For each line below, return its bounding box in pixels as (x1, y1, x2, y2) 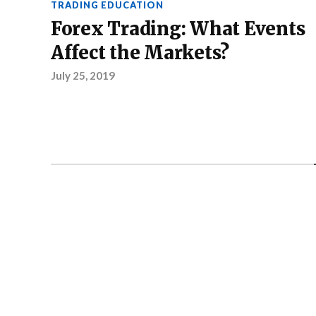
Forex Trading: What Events (51, 18, 305, 41)
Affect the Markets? (51, 42, 230, 65)
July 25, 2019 (51, 69, 115, 83)
